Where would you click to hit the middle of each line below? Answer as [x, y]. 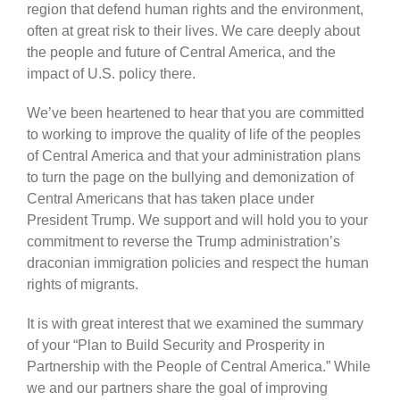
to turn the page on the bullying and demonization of [190, 177]
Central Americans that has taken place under [171, 198]
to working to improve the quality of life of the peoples [194, 134]
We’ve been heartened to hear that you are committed [196, 112]
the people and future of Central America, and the [181, 52]
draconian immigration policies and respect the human [198, 262]
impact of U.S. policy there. [111, 73]
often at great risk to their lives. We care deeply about [193, 30]
